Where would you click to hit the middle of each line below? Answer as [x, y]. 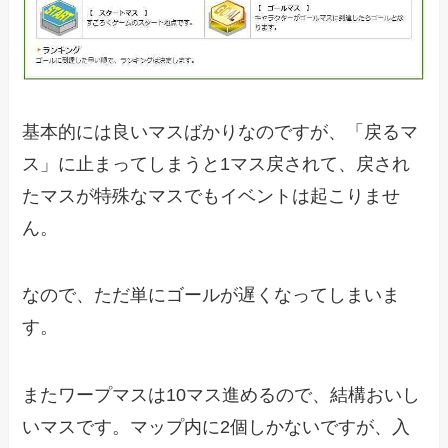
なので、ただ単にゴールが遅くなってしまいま [211, 295]
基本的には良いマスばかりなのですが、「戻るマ [220, 131]
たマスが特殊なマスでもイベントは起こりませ [211, 195]
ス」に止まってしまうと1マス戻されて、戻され [216, 163]
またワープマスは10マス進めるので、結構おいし [221, 395]
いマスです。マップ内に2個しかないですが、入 [216, 427]
